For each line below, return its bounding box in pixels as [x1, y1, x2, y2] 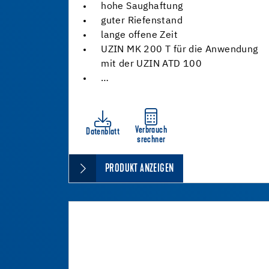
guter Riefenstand [101, 16, 183, 26]
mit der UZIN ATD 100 [101, 59, 202, 69]
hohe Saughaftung [101, 2, 183, 11]
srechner [137, 135, 166, 145]
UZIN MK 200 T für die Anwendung [101, 45, 258, 55]
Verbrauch [135, 125, 168, 135]
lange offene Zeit [101, 31, 178, 40]
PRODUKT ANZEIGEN [105, 163, 174, 175]
